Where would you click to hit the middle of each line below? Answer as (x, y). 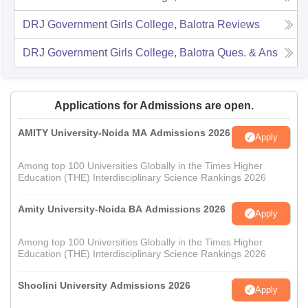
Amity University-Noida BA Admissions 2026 (122, 209)
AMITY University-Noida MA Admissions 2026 (124, 133)
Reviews (239, 25)
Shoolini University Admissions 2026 (104, 286)
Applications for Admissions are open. (154, 106)
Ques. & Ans (247, 53)
